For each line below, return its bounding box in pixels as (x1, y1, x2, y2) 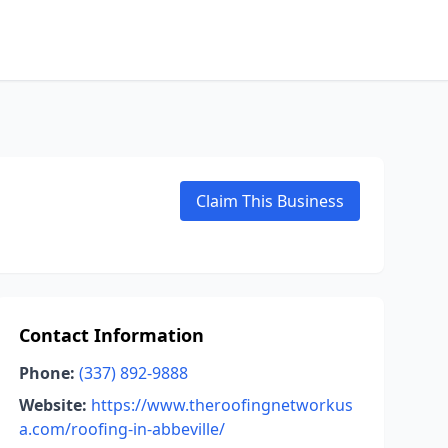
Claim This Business (196, 190, 344, 212)
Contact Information (18, 323, 204, 347)
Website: (18, 394, 87, 416)
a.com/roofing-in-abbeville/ (18, 418, 225, 440)
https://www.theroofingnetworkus (90, 394, 353, 416)
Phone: (18, 362, 75, 384)
